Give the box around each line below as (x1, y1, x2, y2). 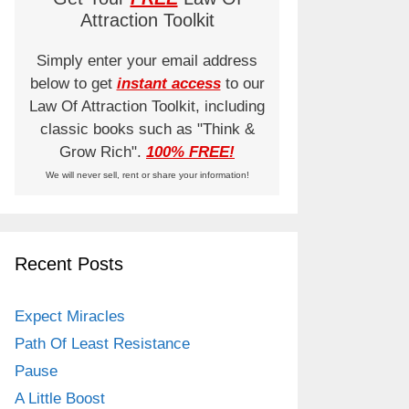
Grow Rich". (59, 142, 146, 161)
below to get (29, 74, 117, 92)
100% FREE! (146, 142, 235, 161)
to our (220, 74, 265, 92)
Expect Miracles (15, 307, 125, 325)
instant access (116, 74, 221, 92)
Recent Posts (15, 253, 123, 274)
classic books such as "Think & (39, 120, 255, 138)
